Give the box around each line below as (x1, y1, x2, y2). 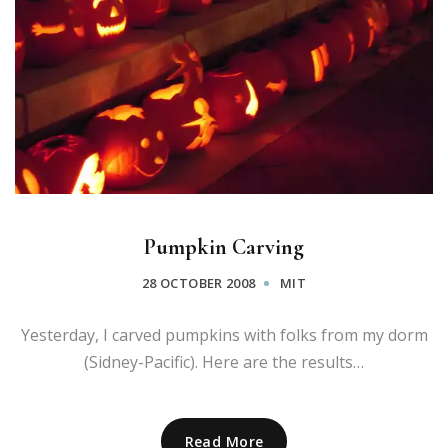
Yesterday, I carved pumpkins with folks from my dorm (20, 323, 428, 346)
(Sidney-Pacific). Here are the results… (84, 350, 364, 373)
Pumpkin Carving (144, 233, 304, 260)
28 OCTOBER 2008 (141, 273, 256, 292)
